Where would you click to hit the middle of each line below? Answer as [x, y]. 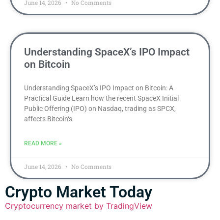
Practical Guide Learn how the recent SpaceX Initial [101, 98]
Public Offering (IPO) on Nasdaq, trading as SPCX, [100, 109]
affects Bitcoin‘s [48, 119]
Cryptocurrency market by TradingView [79, 206]
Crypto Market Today [79, 192]
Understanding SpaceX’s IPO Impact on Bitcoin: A [99, 88]
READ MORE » [43, 143]
